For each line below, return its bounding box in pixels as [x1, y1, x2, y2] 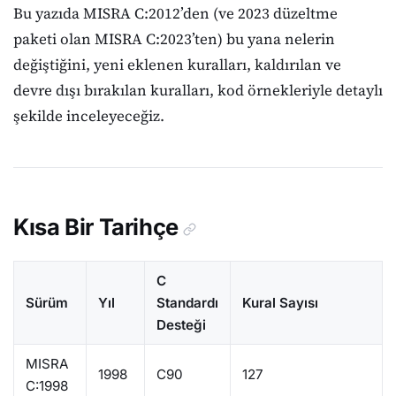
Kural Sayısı [241, 293, 318, 311]
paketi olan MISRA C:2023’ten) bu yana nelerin [13, 28, 335, 50]
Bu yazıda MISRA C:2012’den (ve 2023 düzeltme [13, 3, 338, 25]
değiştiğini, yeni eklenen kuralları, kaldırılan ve [13, 54, 341, 76]
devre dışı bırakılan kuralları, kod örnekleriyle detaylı [13, 80, 383, 102]
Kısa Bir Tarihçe [13, 213, 179, 241]
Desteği [156, 316, 206, 333]
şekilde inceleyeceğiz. [13, 105, 164, 127]
